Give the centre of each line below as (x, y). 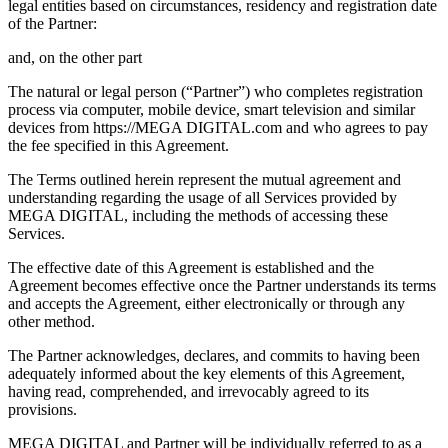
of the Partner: (52, 23)
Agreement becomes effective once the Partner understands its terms (222, 285)
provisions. (42, 409)
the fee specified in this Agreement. (118, 145)
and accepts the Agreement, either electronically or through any (206, 303)
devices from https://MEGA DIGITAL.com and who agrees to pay (218, 127)
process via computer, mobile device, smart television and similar (211, 109)
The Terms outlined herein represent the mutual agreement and (204, 179)
